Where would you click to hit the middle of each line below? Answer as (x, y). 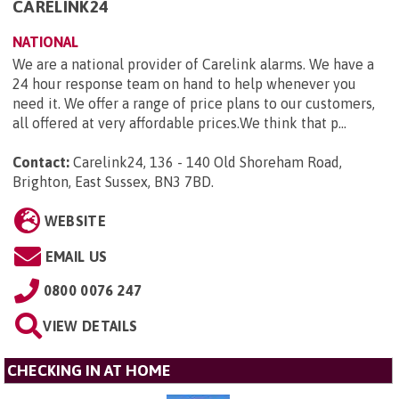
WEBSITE (75, 220)
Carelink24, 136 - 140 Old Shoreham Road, (208, 162)
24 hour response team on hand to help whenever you (184, 83)
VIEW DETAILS (90, 326)
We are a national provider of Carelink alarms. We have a (193, 64)
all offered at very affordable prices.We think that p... (179, 122)
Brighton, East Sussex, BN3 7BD (112, 181)
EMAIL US (76, 256)
